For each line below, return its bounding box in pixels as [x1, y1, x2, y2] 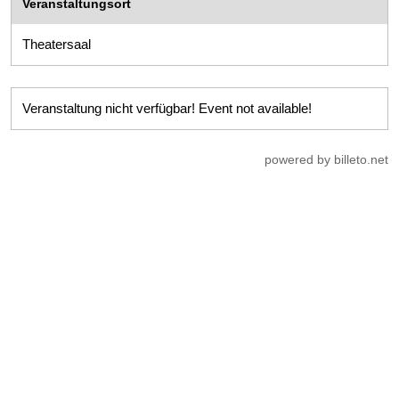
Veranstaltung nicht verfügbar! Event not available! [22, 100, 312, 116]
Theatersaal [22, 36, 91, 52]
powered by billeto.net [265, 152, 388, 167]
